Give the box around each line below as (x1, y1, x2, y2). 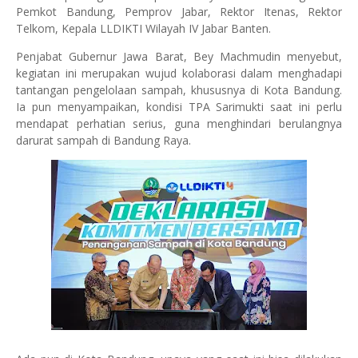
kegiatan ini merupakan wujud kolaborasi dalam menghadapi (16, 66, 342, 81)
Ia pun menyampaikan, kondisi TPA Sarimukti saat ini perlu (16, 99, 342, 114)
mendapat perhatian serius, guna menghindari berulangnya (16, 116, 342, 131)
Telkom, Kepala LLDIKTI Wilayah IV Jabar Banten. (16, 21, 271, 36)
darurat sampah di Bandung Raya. (16, 133, 191, 148)
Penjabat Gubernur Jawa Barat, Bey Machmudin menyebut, (16, 49, 342, 64)
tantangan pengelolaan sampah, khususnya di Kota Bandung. (16, 82, 342, 97)
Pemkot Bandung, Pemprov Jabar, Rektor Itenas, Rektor (16, 4, 342, 19)
